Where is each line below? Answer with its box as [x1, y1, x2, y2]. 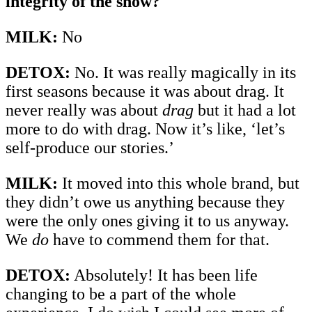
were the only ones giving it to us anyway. [6, 211, 289, 230]
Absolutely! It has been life [70, 265, 258, 284]
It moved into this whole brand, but [58, 173, 299, 192]
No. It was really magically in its [70, 63, 296, 81]
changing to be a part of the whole [6, 284, 236, 303]
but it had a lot [198, 100, 296, 119]
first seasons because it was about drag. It [6, 81, 284, 100]
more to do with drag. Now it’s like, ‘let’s [6, 119, 285, 138]
